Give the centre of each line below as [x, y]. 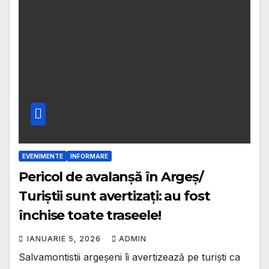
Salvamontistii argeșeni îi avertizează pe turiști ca [129, 257]
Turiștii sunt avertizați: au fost [114, 196]
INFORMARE [89, 156]
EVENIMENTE [43, 156]
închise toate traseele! [90, 216]
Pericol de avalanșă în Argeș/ [111, 177]
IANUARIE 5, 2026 [65, 239]
